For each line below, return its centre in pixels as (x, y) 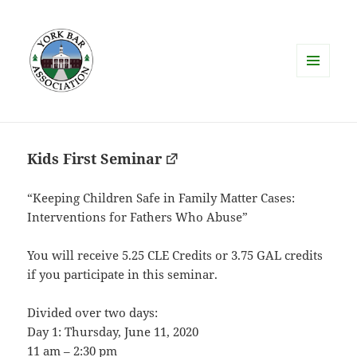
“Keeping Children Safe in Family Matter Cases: (161, 198)
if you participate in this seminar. (123, 275)
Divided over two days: (93, 313)
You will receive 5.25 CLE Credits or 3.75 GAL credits (175, 255)
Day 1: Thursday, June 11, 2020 (113, 332)
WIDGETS (319, 111)
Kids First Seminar (95, 159)
